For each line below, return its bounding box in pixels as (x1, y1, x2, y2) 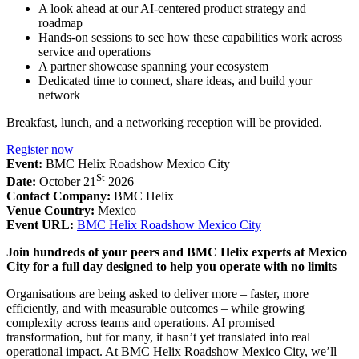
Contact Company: (6, 189, 114, 204)
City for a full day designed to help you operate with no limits (6, 260, 337, 274)
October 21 (39, 175, 96, 189)
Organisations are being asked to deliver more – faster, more (6, 287, 309, 301)
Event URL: (6, 218, 74, 232)
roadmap (38, 15, 83, 30)
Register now (6, 142, 74, 156)
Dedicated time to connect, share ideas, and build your (38, 73, 312, 87)
